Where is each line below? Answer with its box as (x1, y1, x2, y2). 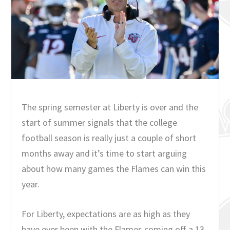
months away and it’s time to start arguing (22, 147, 187, 159)
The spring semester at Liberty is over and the (22, 101, 199, 113)
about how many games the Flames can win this (22, 162, 206, 175)
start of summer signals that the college (22, 116, 178, 128)
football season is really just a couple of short (22, 131, 197, 144)
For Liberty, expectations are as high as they (22, 208, 190, 220)
